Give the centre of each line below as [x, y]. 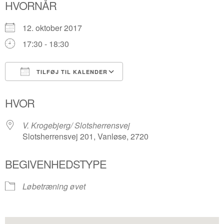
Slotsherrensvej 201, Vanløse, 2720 [85, 136]
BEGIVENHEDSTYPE [56, 164]
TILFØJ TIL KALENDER [71, 72]
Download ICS [48, 90]
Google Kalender [163, 90]
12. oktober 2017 [56, 28]
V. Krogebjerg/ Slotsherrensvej [76, 125]
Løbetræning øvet [54, 186]
